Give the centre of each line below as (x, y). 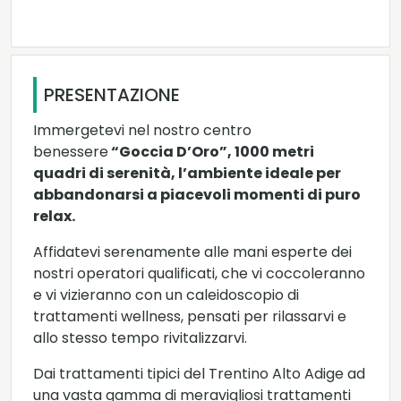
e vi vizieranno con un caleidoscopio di (166, 295)
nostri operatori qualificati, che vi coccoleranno (199, 274)
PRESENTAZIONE (112, 95)
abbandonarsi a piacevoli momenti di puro (197, 195)
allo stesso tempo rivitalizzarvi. (140, 338)
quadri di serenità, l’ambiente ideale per (187, 174)
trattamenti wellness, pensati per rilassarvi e (190, 317)
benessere (71, 152)
